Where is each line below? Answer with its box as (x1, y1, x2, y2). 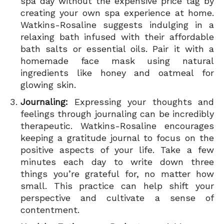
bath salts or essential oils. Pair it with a (20, 43, 214, 54)
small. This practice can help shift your (20, 180, 214, 191)
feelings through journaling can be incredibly (20, 108, 214, 119)
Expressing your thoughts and (68, 96, 214, 107)
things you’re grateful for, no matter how (20, 168, 214, 179)
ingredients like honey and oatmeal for (20, 67, 214, 78)
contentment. (20, 204, 79, 215)
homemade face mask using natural (20, 55, 214, 66)
